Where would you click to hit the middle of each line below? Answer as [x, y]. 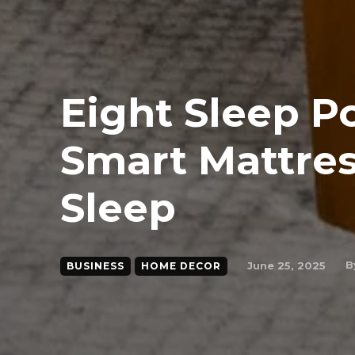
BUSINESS [95, 266]
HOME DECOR [181, 266]
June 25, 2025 [286, 265]
